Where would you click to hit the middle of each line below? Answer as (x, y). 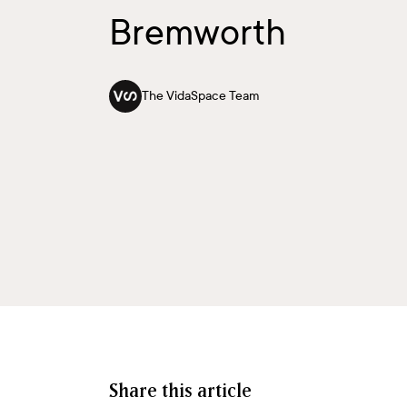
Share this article (180, 391)
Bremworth (198, 33)
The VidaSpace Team (201, 96)
